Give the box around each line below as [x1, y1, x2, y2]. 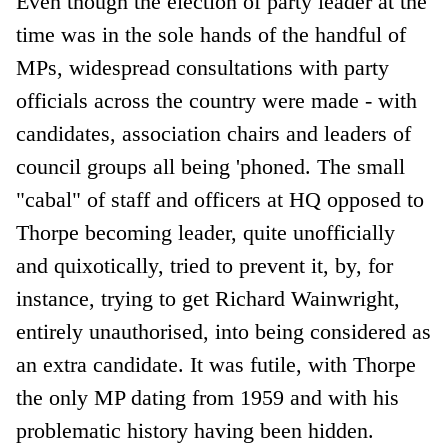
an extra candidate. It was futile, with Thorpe [16, 351, 417, 377]
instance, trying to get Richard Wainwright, [16, 285, 401, 311]
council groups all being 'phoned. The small [16, 153, 406, 179]
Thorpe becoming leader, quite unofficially [16, 219, 396, 245]
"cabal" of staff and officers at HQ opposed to [16, 186, 425, 212]
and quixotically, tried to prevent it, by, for [16, 252, 394, 278]
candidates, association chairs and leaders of [16, 120, 412, 146]
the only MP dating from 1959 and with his [16, 384, 400, 410]
